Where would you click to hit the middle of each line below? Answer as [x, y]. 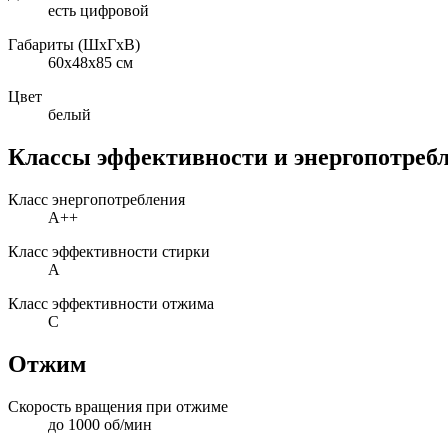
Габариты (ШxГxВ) [74, 45]
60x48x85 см [90, 63]
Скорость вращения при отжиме [118, 407]
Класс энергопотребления [96, 200]
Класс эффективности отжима [111, 304]
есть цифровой [98, 11]
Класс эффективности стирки [109, 252]
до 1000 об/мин [100, 425]
